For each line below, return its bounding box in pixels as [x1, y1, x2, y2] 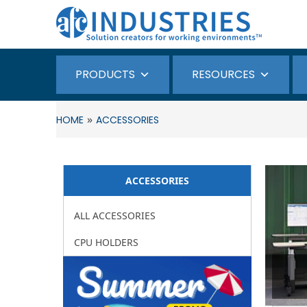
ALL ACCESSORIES [74, 209, 156, 222]
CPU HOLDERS [74, 236, 138, 249]
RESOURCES [192, 66, 255, 82]
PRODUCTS [75, 66, 135, 82]
